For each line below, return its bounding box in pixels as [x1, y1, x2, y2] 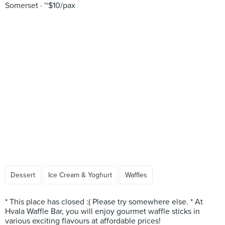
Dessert [11, 171, 35, 179]
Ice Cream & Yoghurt [48, 171, 112, 179]
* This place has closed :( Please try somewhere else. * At [5, 197, 203, 207]
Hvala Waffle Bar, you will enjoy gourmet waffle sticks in [5, 206, 200, 216]
